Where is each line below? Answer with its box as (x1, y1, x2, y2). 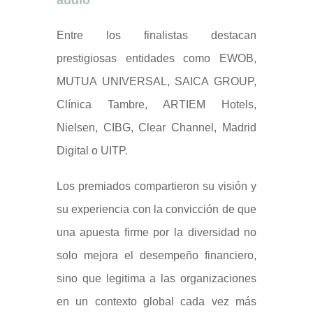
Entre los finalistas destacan (56, 29, 257, 42)
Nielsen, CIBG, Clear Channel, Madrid (56, 122, 257, 134)
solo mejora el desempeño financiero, (56, 249, 257, 262)
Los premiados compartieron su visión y (56, 180, 257, 193)
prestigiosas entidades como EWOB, (56, 52, 257, 65)
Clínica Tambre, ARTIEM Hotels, (56, 99, 257, 111)
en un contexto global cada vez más (56, 296, 257, 308)
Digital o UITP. (56, 145, 128, 157)
